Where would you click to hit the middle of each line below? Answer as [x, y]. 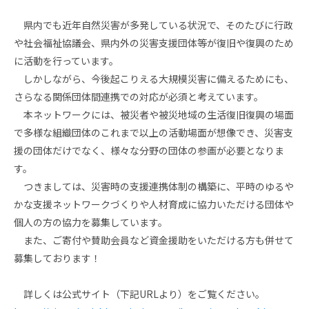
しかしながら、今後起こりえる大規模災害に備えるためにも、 [154, 79]
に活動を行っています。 [66, 61]
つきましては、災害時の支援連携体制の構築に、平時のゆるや [154, 186]
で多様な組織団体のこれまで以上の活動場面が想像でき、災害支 [153, 132]
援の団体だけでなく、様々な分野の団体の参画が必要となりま [149, 150]
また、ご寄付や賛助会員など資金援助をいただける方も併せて [154, 240]
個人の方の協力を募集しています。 [91, 222]
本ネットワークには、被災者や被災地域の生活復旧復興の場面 [154, 114]
